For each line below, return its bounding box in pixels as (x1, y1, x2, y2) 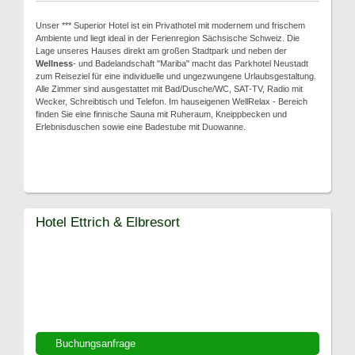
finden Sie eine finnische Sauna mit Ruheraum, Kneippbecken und (36, 109, 287, 119)
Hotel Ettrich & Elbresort (36, 214, 180, 230)
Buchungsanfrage (55, 338, 136, 349)
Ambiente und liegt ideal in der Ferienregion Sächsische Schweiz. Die (36, 33, 300, 43)
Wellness (36, 59, 73, 68)
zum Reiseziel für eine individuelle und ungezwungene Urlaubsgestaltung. (36, 71, 316, 81)
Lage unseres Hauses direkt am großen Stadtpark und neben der (36, 46, 287, 55)
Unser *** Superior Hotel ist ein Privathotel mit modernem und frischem (36, 21, 305, 30)
